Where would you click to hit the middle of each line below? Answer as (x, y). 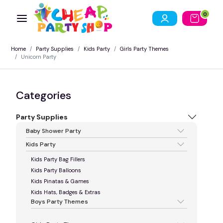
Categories (44, 95)
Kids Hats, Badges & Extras (66, 192)
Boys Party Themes (59, 201)
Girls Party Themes (144, 49)
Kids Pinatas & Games (60, 181)
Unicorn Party (39, 56)
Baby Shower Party (54, 131)
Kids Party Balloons (56, 170)
